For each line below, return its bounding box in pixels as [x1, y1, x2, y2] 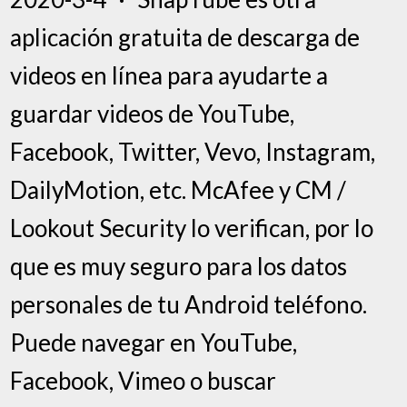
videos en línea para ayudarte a [10, 60, 329, 90]
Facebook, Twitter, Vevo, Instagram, [10, 136, 376, 166]
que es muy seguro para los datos [10, 251, 348, 281]
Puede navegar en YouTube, [10, 327, 298, 357]
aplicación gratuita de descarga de [10, 22, 361, 52]
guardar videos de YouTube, [10, 98, 295, 128]
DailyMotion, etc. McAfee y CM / [10, 174, 347, 204]
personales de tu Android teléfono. [10, 289, 368, 319]
